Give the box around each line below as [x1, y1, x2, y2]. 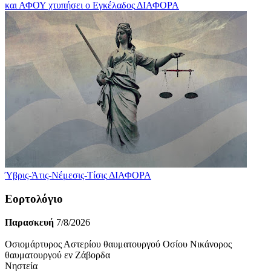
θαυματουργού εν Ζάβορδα [5, 249, 110, 260]
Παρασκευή [5, 217, 54, 227]
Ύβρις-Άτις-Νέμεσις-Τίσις [5, 170, 107, 181]
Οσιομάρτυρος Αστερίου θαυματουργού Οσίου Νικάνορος [5, 238, 232, 249]
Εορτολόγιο [5, 192, 63, 206]
